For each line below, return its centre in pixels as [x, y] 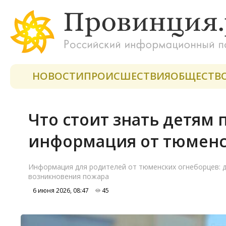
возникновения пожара [69, 176]
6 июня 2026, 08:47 [59, 190]
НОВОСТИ [58, 76]
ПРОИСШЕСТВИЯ [127, 76]
